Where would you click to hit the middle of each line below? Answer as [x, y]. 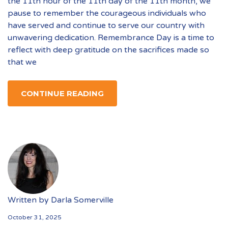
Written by [29, 200]
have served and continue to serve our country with [106, 25]
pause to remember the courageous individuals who [107, 13]
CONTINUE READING [62, 93]
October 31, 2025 [35, 217]
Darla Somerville [82, 200]
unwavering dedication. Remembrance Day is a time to [111, 38]
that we [22, 62]
